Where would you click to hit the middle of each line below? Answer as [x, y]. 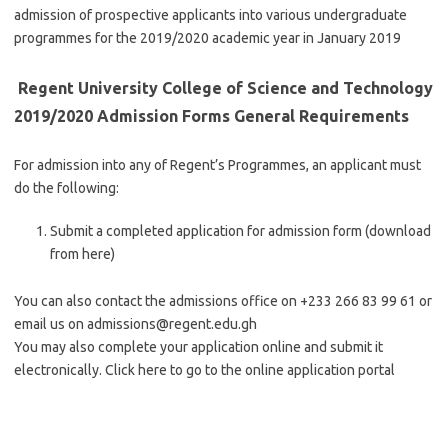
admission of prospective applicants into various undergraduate [210, 15]
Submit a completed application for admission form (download [240, 231]
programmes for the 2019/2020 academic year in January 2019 [207, 38]
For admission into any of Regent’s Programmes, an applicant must [217, 165]
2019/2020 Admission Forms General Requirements [211, 116]
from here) [82, 254]
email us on [50, 324]
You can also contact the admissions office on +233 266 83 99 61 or [223, 301]
